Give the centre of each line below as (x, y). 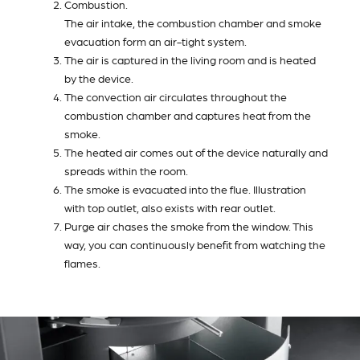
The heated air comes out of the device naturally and (196, 152)
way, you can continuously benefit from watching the (195, 245)
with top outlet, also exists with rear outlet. (170, 208)
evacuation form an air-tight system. (155, 41)
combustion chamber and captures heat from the (188, 115)
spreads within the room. (126, 171)
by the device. (99, 78)
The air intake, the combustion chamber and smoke (193, 23)
